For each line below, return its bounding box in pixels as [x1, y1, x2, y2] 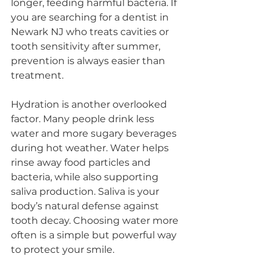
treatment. [11, 70, 64, 81]
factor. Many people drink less [11, 113, 157, 125]
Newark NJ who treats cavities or [11, 26, 171, 38]
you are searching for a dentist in [11, 11, 171, 23]
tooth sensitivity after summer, [11, 41, 163, 52]
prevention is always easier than [11, 55, 168, 67]
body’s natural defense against [11, 200, 162, 212]
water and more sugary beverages [11, 128, 179, 139]
